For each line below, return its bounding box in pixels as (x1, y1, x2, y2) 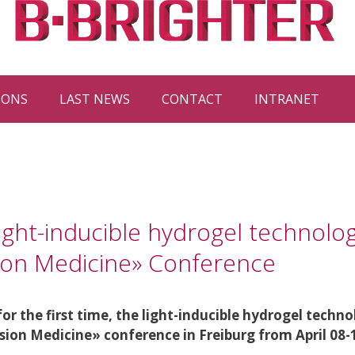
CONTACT (162, 90, 223, 108)
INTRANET (254, 90, 319, 108)
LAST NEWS (59, 90, 130, 108)
